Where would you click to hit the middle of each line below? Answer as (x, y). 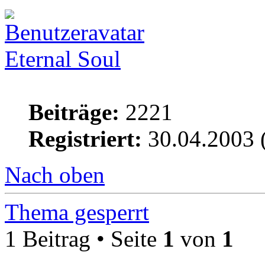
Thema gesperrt (77, 212)
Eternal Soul (63, 59)
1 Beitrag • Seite (84, 239)
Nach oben (55, 175)
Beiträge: (74, 112)
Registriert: (85, 139)
